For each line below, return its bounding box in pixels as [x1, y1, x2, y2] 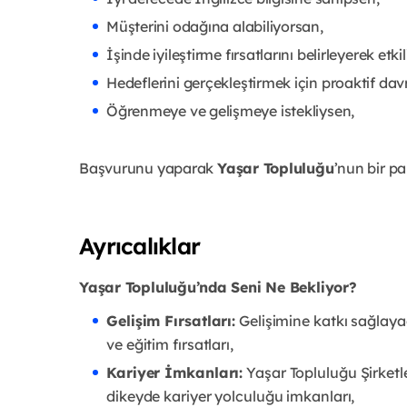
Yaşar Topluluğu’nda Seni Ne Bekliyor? [79, 277, 357, 296]
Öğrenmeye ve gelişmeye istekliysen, [106, 101, 355, 120]
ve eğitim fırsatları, [106, 334, 233, 353]
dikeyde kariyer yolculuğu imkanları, [106, 386, 355, 405]
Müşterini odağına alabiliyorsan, [106, 16, 323, 35]
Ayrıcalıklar [79, 231, 200, 260]
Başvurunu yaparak [79, 158, 217, 177]
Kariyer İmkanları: [106, 362, 243, 382]
